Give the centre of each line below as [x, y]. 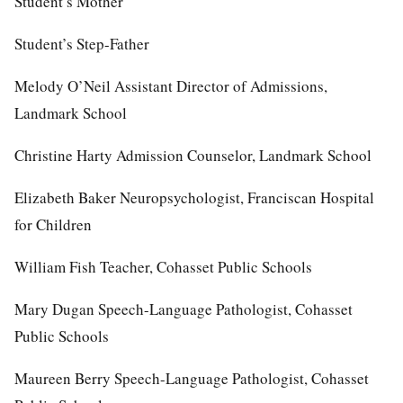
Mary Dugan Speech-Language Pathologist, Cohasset [184, 309]
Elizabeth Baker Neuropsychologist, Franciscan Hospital [194, 197]
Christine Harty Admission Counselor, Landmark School [193, 155]
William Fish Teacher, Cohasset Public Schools [163, 266]
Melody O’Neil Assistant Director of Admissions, [171, 85]
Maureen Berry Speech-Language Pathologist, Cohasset [192, 378]
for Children [53, 224]
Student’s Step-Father [82, 43]
